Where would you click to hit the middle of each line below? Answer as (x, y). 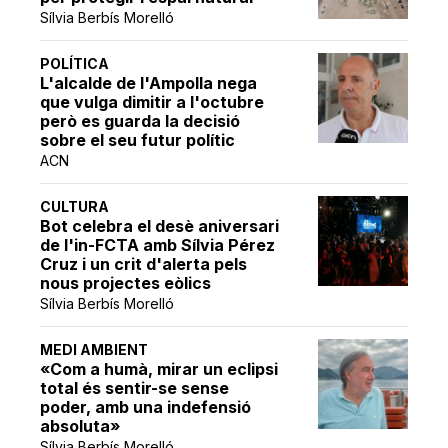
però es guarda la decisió (140, 121)
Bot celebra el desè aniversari (160, 226)
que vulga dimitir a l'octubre (152, 102)
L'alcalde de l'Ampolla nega (149, 83)
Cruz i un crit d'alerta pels (144, 264)
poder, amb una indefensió (146, 407)
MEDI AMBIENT (94, 350)
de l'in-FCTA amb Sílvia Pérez (158, 245)
